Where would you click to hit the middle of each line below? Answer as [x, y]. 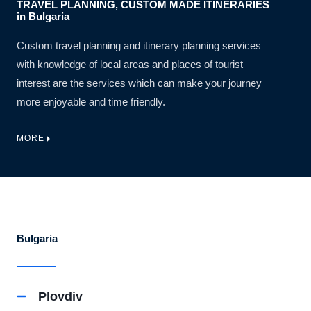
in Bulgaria [43, 17]
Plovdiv [60, 296]
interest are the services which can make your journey [139, 84]
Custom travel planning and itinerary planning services [139, 46]
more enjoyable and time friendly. [91, 102]
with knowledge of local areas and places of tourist [130, 65]
